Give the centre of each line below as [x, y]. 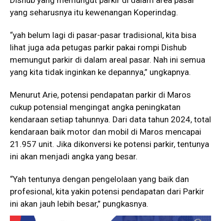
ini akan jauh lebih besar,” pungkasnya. [79, 203]
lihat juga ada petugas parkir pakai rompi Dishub [98, 47]
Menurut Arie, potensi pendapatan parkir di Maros [100, 94]
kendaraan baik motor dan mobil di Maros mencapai [106, 131]
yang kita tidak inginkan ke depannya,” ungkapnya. [100, 72]
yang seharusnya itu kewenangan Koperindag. [94, 12]
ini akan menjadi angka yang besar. [74, 156]
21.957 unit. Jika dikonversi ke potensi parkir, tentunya [110, 144]
